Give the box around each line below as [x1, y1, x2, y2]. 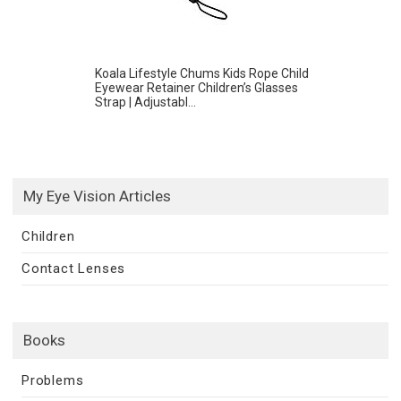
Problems [21, 372, 84, 389]
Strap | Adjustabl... [95, 95, 196, 110]
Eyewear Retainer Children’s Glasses [95, 81, 298, 96]
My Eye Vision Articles [23, 187, 171, 206]
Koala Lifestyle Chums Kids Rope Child [95, 66, 309, 81]
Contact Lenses [21, 260, 126, 277]
